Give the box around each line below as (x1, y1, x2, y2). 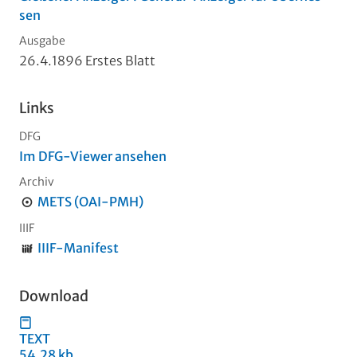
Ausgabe (19, 33, 65, 48)
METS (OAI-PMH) (37, 193, 143, 210)
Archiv (19, 174, 54, 189)
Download (19, 286, 88, 305)
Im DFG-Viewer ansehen (19, 147, 167, 164)
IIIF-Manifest (37, 239, 119, 256)
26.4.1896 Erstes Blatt (19, 52, 155, 69)
